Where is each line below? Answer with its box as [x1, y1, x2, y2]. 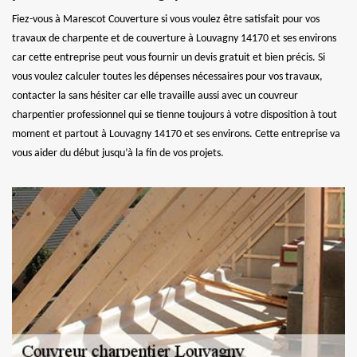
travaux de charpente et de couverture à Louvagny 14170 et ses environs [12, 32, 336, 45]
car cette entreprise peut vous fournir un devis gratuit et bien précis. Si [12, 51, 325, 64]
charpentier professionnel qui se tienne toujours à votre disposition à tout [12, 108, 337, 121]
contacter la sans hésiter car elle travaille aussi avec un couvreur [12, 89, 298, 102]
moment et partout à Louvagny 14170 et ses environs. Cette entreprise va [12, 127, 340, 140]
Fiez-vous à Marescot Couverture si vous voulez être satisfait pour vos [12, 13, 320, 25]
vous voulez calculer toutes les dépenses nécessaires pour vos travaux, [12, 70, 323, 83]
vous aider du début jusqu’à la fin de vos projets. [12, 147, 224, 159]
